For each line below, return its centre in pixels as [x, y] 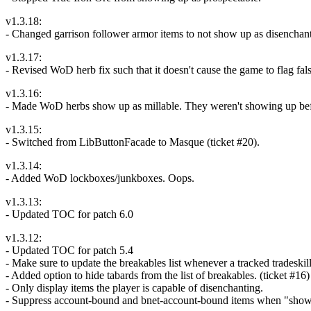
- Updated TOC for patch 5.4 [69, 250]
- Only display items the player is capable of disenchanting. [134, 287]
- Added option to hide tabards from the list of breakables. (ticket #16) [158, 275]
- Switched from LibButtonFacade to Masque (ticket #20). [133, 142]
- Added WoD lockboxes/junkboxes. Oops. [100, 178]
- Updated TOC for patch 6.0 [69, 214]
